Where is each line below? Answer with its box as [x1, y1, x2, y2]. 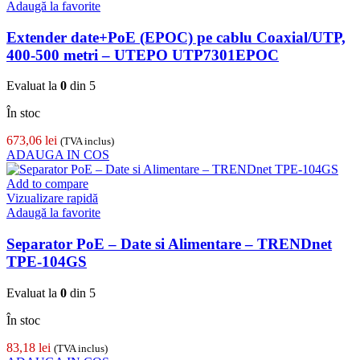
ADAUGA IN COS [6, 148, 109, 162]
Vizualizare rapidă [6, 191, 98, 206]
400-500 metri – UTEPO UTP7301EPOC [6, 46, 279, 63]
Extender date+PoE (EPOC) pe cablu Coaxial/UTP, [6, 28, 346, 46]
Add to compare [6, 177, 88, 191]
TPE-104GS [6, 253, 87, 271]
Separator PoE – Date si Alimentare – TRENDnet [6, 235, 332, 253]
